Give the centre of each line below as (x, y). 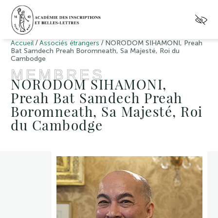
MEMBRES (58, 75)
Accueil (22, 43)
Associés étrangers (70, 43)
